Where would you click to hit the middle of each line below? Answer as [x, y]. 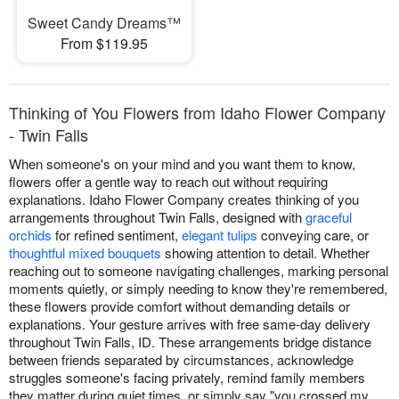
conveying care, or [313, 235]
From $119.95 [104, 44]
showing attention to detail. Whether [265, 253]
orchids [30, 235]
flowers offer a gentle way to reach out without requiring [168, 182]
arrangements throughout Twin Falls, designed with [157, 217]
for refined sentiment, [117, 235]
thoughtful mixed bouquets [85, 253]
